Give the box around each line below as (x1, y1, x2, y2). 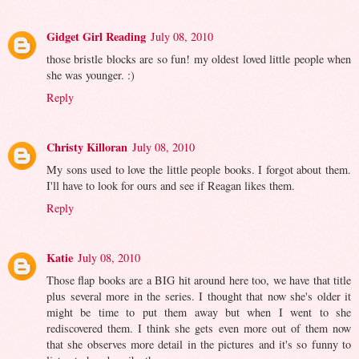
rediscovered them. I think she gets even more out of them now (46, 320, 351, 336)
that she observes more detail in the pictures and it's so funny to (46, 336, 351, 352)
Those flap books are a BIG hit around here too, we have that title (46, 272, 351, 288)
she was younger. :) (46, 67, 135, 83)
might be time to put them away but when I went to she (46, 304, 351, 320)
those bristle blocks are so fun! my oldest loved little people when (46, 50, 351, 67)
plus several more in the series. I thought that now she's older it (46, 288, 351, 304)
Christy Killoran (46, 138, 127, 155)
